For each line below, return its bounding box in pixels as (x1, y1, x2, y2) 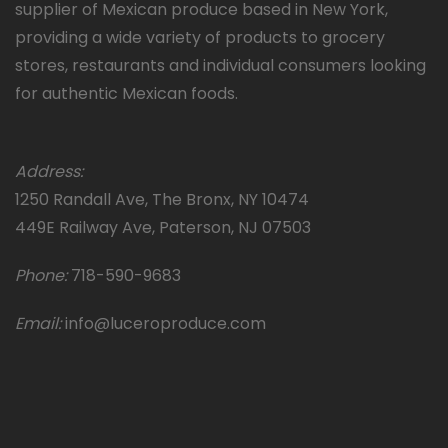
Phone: (15, 264, 71, 288)
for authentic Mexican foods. (15, 82, 238, 106)
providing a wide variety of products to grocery (15, 26, 385, 50)
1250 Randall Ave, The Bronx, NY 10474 (15, 188, 309, 212)
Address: (15, 160, 83, 184)
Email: (15, 312, 65, 336)
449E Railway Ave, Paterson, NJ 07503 (15, 216, 311, 240)
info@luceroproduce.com (65, 312, 266, 336)
